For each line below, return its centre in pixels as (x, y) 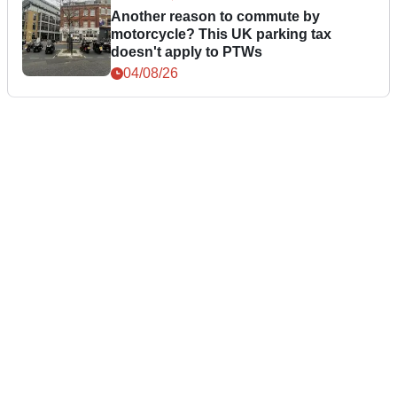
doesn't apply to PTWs (187, 52)
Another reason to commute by (215, 17)
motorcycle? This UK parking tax (221, 35)
